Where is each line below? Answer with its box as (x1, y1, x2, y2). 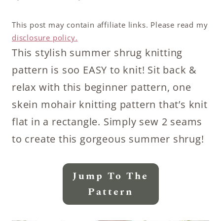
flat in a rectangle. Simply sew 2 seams (12, 115, 203, 128)
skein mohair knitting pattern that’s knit (12, 98, 208, 111)
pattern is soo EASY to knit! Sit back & (12, 63, 197, 76)
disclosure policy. (12, 33, 78, 42)
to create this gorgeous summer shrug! (12, 132, 204, 146)
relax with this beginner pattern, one (12, 80, 191, 94)
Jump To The (73, 169, 148, 184)
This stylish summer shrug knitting (12, 46, 183, 59)
